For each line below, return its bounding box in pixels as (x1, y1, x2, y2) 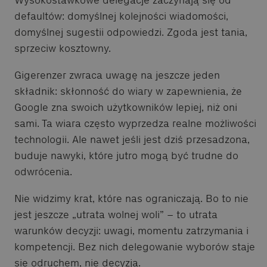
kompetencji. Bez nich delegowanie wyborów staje (14, 240, 255, 253)
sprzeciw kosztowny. (14, 41, 111, 55)
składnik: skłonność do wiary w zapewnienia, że (14, 84, 242, 98)
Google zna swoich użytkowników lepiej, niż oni (14, 100, 237, 114)
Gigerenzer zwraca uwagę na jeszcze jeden (14, 68, 220, 82)
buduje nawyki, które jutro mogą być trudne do (14, 148, 238, 162)
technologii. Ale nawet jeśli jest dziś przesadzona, (14, 132, 250, 146)
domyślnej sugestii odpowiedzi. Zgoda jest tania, (14, 25, 247, 39)
